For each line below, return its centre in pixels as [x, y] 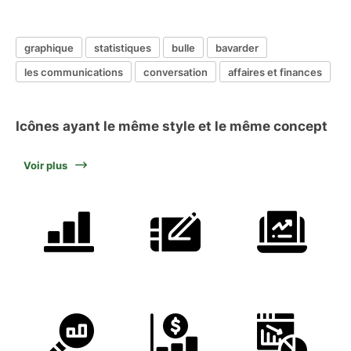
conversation [175, 72]
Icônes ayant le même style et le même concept [172, 126]
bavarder [237, 47]
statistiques [123, 47]
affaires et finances [275, 72]
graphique [49, 47]
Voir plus [45, 165]
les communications [74, 72]
